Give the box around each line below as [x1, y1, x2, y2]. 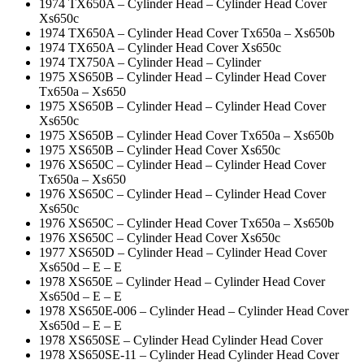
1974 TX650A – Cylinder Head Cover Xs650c [39, 40, 281, 54]
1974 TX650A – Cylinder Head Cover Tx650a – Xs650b [39, 25, 335, 40]
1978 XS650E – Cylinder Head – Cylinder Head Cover [39, 274, 325, 288]
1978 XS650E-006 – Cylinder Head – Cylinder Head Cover [39, 303, 349, 318]
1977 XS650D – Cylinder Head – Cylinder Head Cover [39, 245, 327, 259]
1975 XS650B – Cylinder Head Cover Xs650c [39, 142, 280, 157]
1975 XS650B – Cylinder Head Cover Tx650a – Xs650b [39, 128, 334, 142]
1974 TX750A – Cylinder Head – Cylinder [39, 54, 261, 69]
